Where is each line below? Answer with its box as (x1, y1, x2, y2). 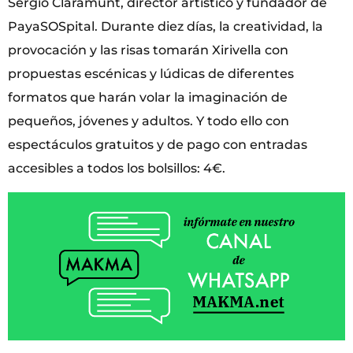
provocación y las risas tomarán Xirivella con (8, 43, 288, 58)
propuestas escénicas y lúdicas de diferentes (8, 66, 294, 82)
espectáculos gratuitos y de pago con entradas (8, 137, 307, 153)
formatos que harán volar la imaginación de (8, 90, 288, 106)
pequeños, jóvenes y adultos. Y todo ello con (8, 113, 289, 129)
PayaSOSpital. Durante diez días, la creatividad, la (8, 19, 323, 35)
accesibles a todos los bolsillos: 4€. (8, 161, 225, 176)
